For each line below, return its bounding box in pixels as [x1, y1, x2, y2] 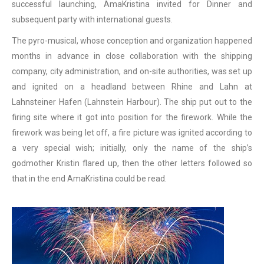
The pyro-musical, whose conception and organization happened [12, 36, 252, 45]
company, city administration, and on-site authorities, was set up [12, 67, 252, 76]
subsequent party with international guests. [12, 15, 173, 24]
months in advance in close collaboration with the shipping [12, 51, 252, 61]
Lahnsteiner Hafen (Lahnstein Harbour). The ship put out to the [12, 97, 252, 107]
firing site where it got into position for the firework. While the [12, 113, 252, 122]
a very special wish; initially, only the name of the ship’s [12, 143, 252, 153]
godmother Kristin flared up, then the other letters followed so [12, 159, 252, 168]
